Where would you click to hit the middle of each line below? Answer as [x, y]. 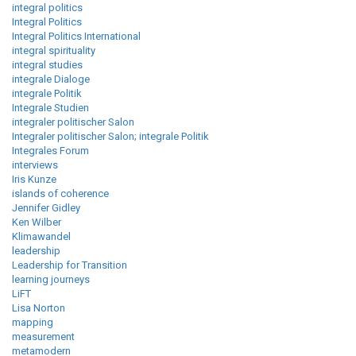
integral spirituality [54, 51]
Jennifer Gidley [46, 208]
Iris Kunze [34, 180]
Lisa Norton [39, 308]
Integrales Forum [50, 151]
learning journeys [51, 280]
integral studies [47, 65]
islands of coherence [60, 194]
